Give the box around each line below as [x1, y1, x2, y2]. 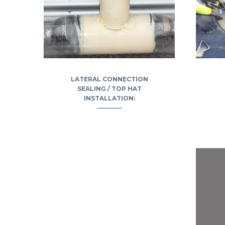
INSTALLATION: [83, 94, 135, 102]
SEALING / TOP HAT [77, 85, 142, 93]
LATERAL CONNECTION [70, 75, 148, 83]
